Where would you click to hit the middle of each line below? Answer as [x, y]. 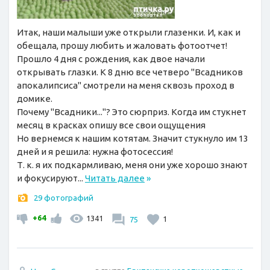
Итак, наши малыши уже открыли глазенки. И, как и [129, 32]
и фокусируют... [51, 178]
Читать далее [115, 178]
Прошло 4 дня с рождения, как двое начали [111, 58]
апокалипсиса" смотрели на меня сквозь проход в [126, 85]
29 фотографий [64, 197]
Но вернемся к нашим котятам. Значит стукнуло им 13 [133, 138]
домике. [35, 98]
